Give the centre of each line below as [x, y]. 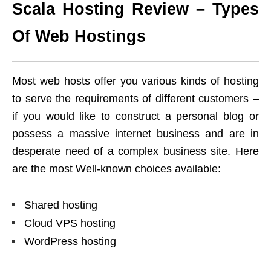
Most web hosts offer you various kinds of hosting [135, 81]
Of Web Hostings [79, 37]
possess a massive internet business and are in [135, 134]
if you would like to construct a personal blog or [135, 116]
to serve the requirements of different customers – [135, 99]
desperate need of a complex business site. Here [135, 152]
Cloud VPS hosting [70, 224]
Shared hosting [61, 205]
